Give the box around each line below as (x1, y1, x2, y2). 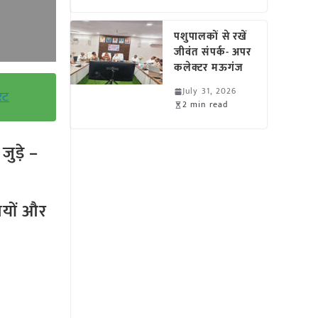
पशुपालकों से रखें (174, 28, 248, 45)
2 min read (182, 97, 229, 111)
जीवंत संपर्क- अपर (174, 43, 252, 61)
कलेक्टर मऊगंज (174, 59, 243, 77)
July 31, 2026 (182, 84, 237, 98)
